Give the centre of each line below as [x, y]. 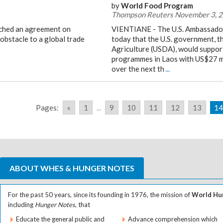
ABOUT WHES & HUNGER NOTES [72, 168]
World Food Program [157, 5]
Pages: [47, 108]
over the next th [138, 69]
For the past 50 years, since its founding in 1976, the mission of [100, 195]
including [21, 205]
